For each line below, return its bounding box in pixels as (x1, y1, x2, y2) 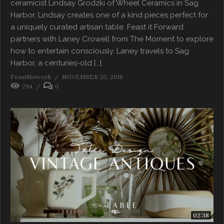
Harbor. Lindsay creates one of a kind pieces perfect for (10, 10, 208, 19)
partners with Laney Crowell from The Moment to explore (10, 34, 213, 43)
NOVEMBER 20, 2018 (62, 72, 123, 80)
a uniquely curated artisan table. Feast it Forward (10, 22, 183, 31)
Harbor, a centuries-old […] (10, 58, 101, 67)
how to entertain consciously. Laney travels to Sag (10, 46, 189, 55)
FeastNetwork (10, 72, 51, 80)
